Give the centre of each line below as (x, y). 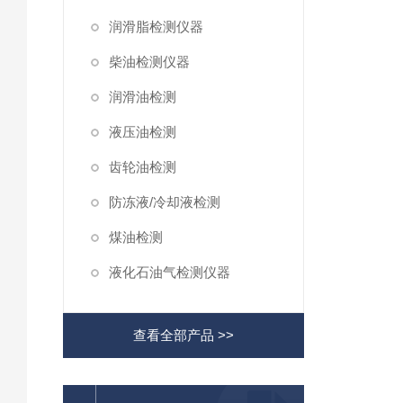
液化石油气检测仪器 (170, 272)
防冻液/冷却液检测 (165, 202)
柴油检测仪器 (149, 62)
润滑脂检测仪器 (156, 27)
